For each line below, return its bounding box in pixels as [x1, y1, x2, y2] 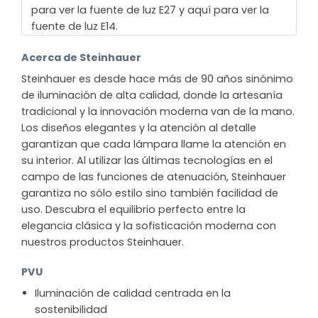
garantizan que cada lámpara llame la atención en [21, 137, 286, 152]
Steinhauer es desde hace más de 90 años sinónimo [21, 72, 293, 87]
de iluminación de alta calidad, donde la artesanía [21, 88, 283, 103]
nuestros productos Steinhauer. [21, 235, 184, 250]
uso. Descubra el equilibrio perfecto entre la [21, 202, 246, 217]
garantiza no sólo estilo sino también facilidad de [21, 186, 278, 201]
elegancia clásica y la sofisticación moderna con [21, 219, 276, 234]
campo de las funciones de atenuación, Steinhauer [21, 170, 286, 185]
